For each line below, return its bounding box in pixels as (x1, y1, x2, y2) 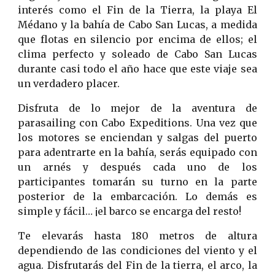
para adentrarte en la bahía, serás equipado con (18, 145, 257, 158)
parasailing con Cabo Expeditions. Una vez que (18, 116, 257, 129)
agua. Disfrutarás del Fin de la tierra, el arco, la (18, 258, 257, 271)
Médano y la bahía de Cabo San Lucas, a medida (18, 18, 257, 31)
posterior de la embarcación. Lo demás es (18, 190, 257, 203)
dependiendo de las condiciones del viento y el (18, 244, 257, 257)
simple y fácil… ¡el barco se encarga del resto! (18, 204, 242, 217)
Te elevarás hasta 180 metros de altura (18, 229, 257, 242)
